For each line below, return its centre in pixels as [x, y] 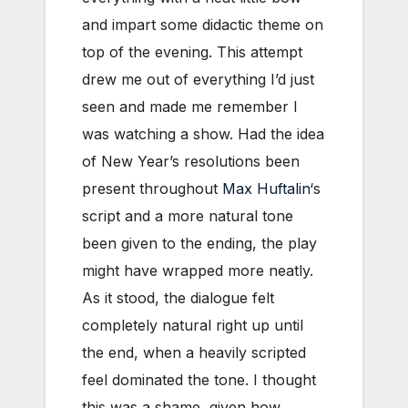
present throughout [152, 189]
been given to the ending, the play [199, 244]
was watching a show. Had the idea [203, 134]
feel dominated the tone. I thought [199, 380]
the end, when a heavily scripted [194, 353]
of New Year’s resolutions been [191, 162]
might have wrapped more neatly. [198, 271]
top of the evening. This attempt [192, 52]
